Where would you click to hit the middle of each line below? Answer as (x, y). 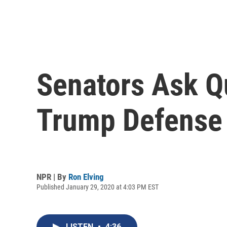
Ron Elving (86, 177)
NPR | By (52, 177)
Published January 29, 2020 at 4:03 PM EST (98, 187)
